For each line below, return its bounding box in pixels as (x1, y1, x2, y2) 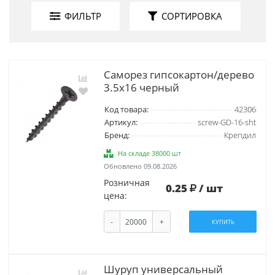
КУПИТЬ (211, 217, 234, 226)
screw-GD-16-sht (197, 117, 256, 128)
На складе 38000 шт (118, 148, 182, 158)
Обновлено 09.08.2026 (103, 161, 177, 171)
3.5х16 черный (103, 80, 179, 95)
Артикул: (104, 117, 137, 128)
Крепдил (223, 130, 256, 141)
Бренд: (104, 130, 130, 141)
